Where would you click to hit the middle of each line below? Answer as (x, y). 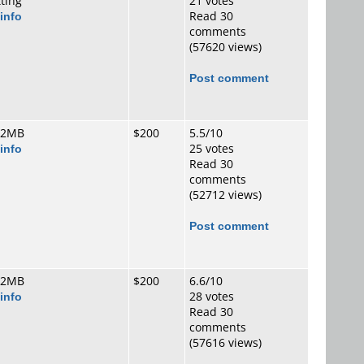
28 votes (212, 296)
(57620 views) (225, 47)
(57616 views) (225, 342)
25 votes (212, 148)
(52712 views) (225, 195)
